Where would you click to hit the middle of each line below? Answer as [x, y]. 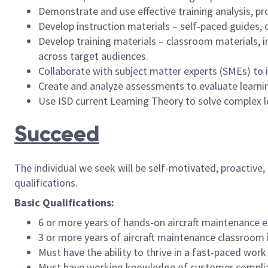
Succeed [57, 134]
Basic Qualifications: [64, 203]
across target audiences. [93, 56]
